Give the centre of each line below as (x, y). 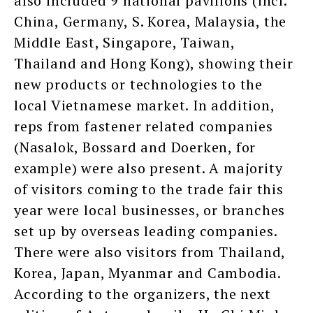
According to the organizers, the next (143, 294)
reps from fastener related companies (144, 126)
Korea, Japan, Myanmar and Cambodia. (147, 273)
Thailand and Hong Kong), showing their (154, 64)
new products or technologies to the (138, 85)
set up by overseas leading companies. (146, 231)
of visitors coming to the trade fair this (149, 189)
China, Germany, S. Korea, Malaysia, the (151, 22)
